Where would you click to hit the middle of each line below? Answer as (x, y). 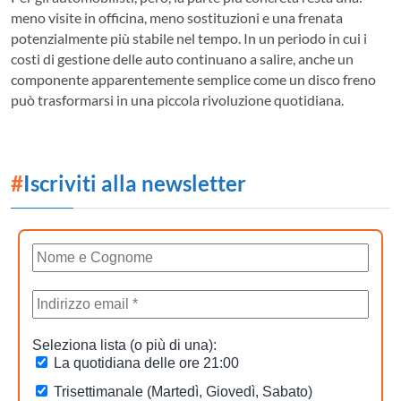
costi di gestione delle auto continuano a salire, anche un (182, 58)
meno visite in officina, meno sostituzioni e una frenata (177, 17)
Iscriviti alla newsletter (135, 183)
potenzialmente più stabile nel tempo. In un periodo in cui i (189, 38)
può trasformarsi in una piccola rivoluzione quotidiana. (177, 99)
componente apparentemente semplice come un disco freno (193, 79)
